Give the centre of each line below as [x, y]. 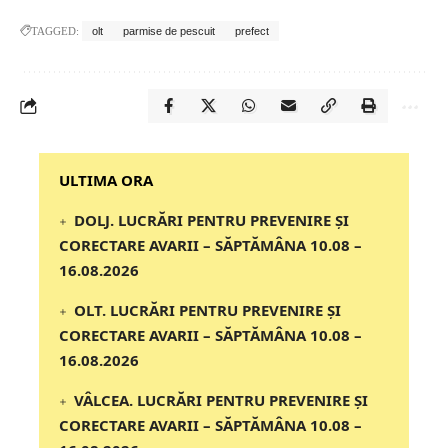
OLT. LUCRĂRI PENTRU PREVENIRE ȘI [208, 310]
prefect [252, 31]
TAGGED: [55, 31]
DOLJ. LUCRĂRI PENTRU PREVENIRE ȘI [212, 220]
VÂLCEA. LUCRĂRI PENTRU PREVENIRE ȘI [221, 400]
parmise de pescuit [169, 31]
